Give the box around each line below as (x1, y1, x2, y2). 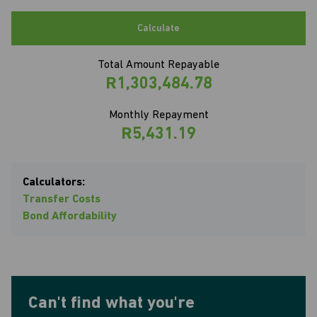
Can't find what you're (28, 295, 195, 312)
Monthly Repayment (108, 110, 209, 121)
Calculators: (23, 177, 85, 188)
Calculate (137, 23, 180, 34)
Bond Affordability (23, 211, 117, 222)
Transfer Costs (23, 194, 100, 205)
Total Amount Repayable (98, 59, 219, 71)
